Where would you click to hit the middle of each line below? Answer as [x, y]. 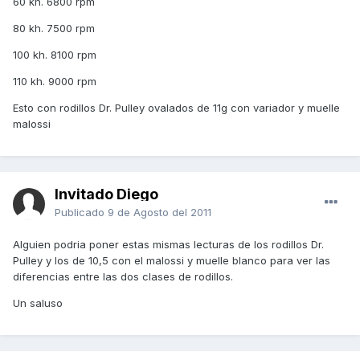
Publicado [81, 213]
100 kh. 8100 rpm [55, 55]
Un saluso [38, 303]
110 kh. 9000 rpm [55, 82]
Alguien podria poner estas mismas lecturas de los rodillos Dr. [168, 245]
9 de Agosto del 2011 [160, 213]
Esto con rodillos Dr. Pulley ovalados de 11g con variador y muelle [176, 108]
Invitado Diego [106, 194]
